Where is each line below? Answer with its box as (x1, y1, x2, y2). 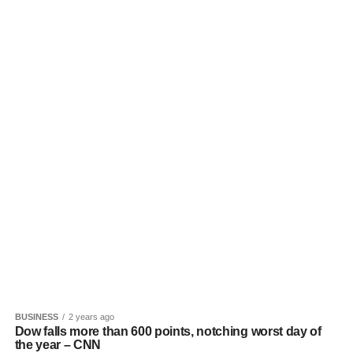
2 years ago (68, 312, 114, 321)
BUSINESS (14, 312, 58, 321)
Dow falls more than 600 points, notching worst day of (14, 325, 321, 338)
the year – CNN (14, 338, 102, 351)
